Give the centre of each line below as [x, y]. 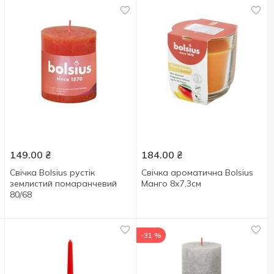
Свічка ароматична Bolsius [198, 172]
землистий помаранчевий [64, 183]
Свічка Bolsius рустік [53, 172]
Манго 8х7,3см [172, 183]
